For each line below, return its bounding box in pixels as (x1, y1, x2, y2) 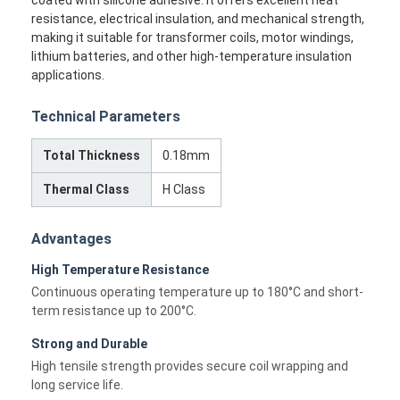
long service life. (31, 377, 124, 392)
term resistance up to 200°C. (31, 303, 197, 318)
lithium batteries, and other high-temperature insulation (31, 48, 353, 63)
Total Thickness (43, 147, 141, 162)
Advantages (31, 229, 112, 247)
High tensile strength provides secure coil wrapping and (31, 358, 349, 373)
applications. (31, 67, 105, 82)
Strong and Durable (31, 336, 148, 351)
